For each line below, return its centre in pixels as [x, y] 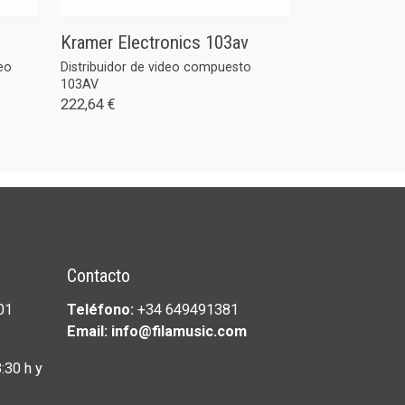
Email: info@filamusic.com [156, 332]
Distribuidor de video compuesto [156, 66]
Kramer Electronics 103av [155, 42]
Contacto [98, 275]
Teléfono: [102, 310]
